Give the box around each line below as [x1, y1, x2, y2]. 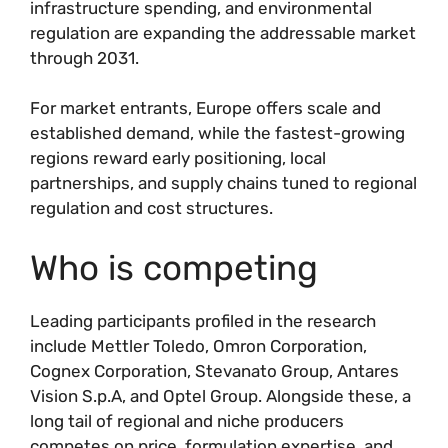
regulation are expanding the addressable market [30, 22, 416, 43]
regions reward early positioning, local [30, 148, 326, 168]
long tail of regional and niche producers [30, 410, 344, 431]
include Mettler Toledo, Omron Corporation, [30, 335, 367, 356]
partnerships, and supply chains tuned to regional [30, 173, 417, 193]
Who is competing [30, 246, 318, 289]
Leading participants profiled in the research [30, 310, 376, 331]
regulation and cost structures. [30, 198, 273, 218]
